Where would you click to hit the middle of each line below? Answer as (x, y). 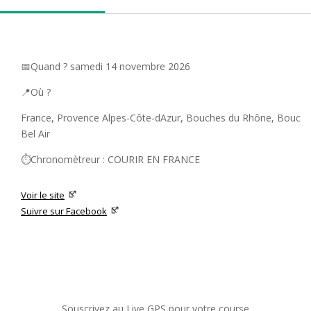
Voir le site (43, 195)
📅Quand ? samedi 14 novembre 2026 (106, 66)
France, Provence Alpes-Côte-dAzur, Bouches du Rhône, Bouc (161, 117)
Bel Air (35, 133)
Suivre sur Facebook (64, 211)
